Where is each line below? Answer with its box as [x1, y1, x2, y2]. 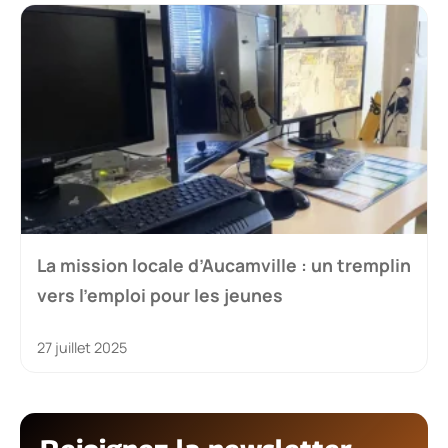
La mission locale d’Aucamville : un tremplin [37, 252, 411, 277]
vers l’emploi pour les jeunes [37, 282, 283, 307]
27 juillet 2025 [37, 337, 127, 357]
